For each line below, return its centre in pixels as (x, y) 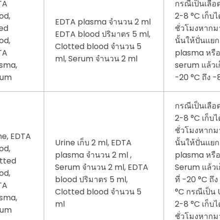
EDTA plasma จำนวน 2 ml (103, 22)
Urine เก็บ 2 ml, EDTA (94, 143)
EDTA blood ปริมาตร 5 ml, (103, 34)
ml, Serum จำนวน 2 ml (96, 59)
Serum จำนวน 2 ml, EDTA (102, 167)
